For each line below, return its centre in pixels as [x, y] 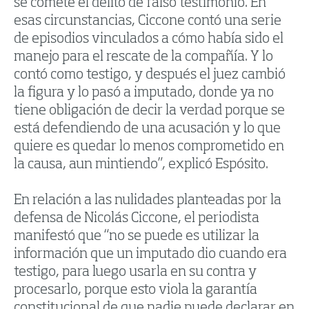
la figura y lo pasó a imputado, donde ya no [144, 93]
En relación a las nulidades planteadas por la [148, 201]
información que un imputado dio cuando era [150, 255]
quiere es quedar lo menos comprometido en [149, 147]
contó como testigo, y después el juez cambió [150, 76]
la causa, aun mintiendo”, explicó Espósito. [141, 165]
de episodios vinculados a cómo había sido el [149, 40]
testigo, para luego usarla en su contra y [135, 273]
